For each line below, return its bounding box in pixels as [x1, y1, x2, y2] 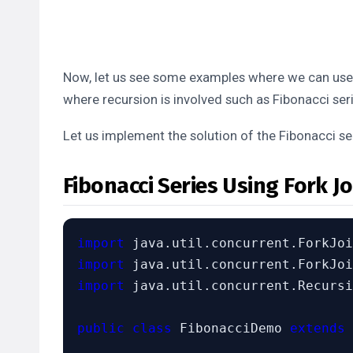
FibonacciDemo [172, 321, 290, 336]
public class [77, 321, 172, 336]
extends [290, 321, 345, 336]
